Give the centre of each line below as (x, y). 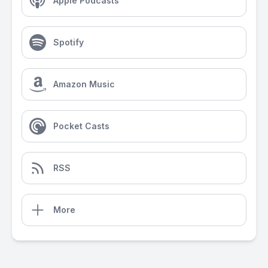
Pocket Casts (81, 126)
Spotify (68, 42)
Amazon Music (84, 84)
